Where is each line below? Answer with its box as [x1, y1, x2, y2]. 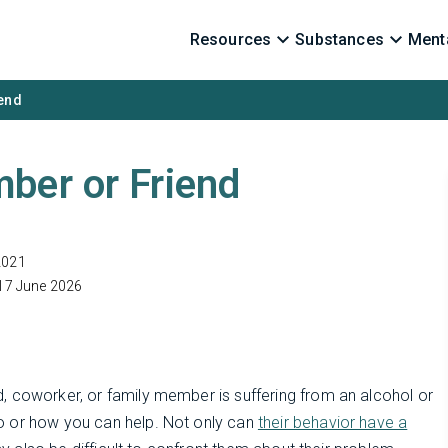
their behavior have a [257, 413, 408, 432]
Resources [189, 30, 272, 49]
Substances [295, 30, 384, 49]
